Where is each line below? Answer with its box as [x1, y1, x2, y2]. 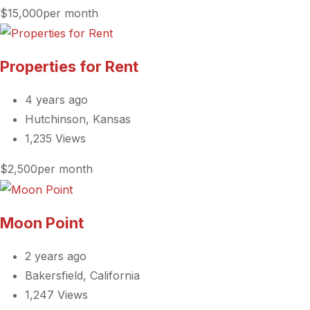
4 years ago [25, 93, 88, 107]
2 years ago [25, 249, 86, 263]
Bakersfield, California [25, 268, 140, 282]
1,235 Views [25, 131, 86, 146]
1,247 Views [25, 288, 88, 302]
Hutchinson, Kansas [25, 112, 131, 127]
